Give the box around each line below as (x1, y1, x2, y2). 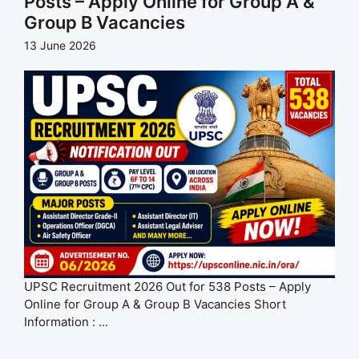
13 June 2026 (24, 38, 96, 52)
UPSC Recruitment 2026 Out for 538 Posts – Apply (24, 278, 311, 294)
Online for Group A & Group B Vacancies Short (24, 296, 286, 312)
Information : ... (24, 313, 108, 329)
